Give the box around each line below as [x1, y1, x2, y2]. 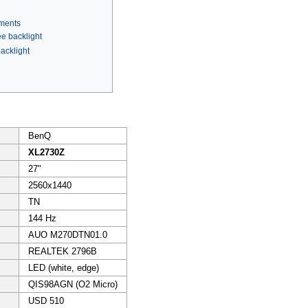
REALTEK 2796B [27, 245, 97, 256]
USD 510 [27, 295, 64, 306]
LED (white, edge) [27, 262, 99, 273]
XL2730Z [27, 146, 65, 157]
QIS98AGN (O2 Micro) [27, 278, 118, 289]
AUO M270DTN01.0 [27, 229, 107, 240]
